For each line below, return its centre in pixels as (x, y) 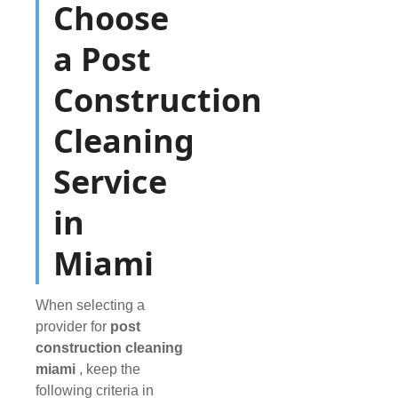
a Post (102, 60)
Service (110, 182)
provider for (73, 327)
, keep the (110, 370)
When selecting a (90, 306)
